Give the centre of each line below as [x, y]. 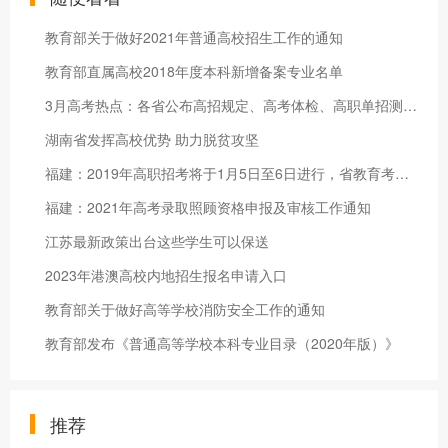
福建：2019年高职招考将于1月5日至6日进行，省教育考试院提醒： [402, 173]
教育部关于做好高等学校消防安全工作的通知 [185, 309]
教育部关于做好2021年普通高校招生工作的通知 [194, 37]
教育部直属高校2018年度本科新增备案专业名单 [194, 71]
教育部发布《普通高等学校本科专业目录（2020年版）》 [222, 343]
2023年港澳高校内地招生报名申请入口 [166, 275]
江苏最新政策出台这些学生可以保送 [157, 241]
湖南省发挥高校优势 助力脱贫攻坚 [152, 139]
